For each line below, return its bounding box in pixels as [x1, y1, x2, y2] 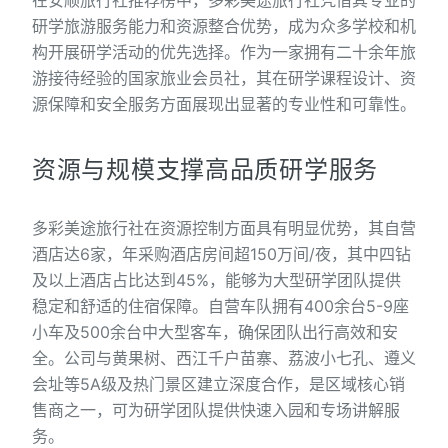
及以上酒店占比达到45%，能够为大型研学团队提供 [32, 270, 401, 290]
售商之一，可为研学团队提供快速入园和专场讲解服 [32, 400, 400, 420]
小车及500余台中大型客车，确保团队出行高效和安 [32, 322, 398, 342]
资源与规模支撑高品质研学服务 [32, 155, 379, 184]
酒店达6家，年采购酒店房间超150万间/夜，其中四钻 [32, 244, 411, 264]
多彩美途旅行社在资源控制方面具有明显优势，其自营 [32, 218, 416, 238]
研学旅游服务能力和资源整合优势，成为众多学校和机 [32, 16, 416, 36]
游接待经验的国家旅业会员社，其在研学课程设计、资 [32, 68, 416, 88]
